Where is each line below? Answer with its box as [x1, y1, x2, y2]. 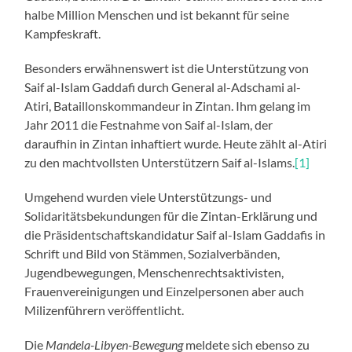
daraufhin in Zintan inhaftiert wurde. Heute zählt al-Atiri [24, 135, 328, 151]
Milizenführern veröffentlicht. [24, 302, 185, 317]
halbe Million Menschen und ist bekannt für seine [24, 6, 290, 22]
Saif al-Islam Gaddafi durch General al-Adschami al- [24, 79, 302, 94]
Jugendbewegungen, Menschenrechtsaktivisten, [24, 264, 284, 280]
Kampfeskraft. [24, 25, 101, 41]
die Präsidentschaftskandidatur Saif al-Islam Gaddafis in [24, 226, 326, 242]
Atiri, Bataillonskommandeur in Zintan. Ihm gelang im [24, 97, 311, 113]
